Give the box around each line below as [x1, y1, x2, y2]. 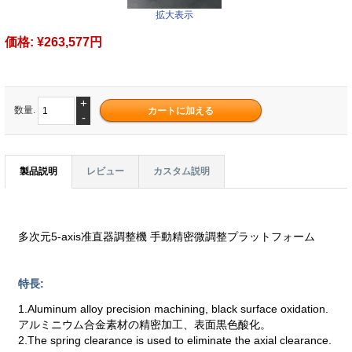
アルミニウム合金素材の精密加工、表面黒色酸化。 [18, 317, 272, 331]
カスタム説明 [153, 165, 210, 177]
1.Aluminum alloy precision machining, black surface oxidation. [18, 302, 329, 315]
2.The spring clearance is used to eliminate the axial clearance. [18, 333, 332, 346]
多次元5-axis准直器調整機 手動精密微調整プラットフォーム [18, 230, 316, 244]
